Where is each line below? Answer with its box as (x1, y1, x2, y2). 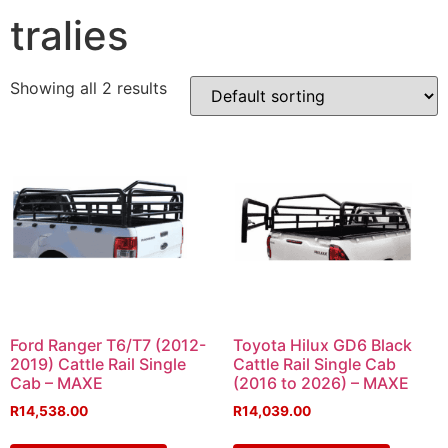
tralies (10, 11, 128, 61)
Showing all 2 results (10, 78, 167, 99)
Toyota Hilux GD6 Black (232, 335, 412, 356)
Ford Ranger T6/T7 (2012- (10, 335, 206, 356)
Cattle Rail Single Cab (232, 354, 396, 375)
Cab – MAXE (10, 373, 103, 394)
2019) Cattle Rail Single (10, 354, 186, 375)
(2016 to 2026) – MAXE (232, 373, 409, 394)
